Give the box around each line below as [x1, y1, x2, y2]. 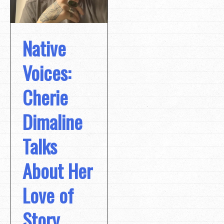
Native [22, 33, 66, 62]
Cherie [22, 82, 68, 111]
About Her [22, 156, 92, 184]
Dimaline [22, 107, 82, 135]
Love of [22, 180, 73, 209]
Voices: [22, 58, 71, 86]
